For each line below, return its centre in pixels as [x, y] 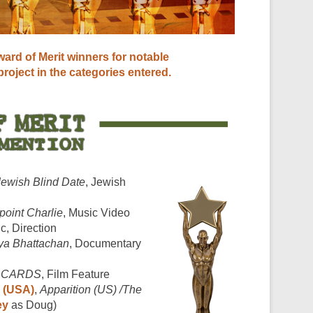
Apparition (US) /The [91, 289]
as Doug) [32, 305]
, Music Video [96, 212]
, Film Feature [75, 274]
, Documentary [105, 243]
